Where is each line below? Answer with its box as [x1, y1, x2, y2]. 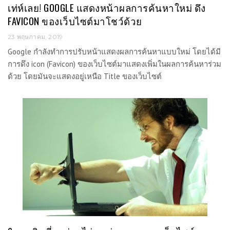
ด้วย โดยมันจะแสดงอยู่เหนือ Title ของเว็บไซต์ [8, 71, 162, 82]
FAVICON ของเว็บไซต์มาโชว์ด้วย [8, 13, 142, 28]
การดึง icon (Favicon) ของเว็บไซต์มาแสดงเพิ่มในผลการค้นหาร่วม [8, 59, 221, 69]
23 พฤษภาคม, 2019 [8, 33, 63, 41]
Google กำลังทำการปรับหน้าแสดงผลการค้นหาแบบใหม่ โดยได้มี [8, 47, 221, 57]
